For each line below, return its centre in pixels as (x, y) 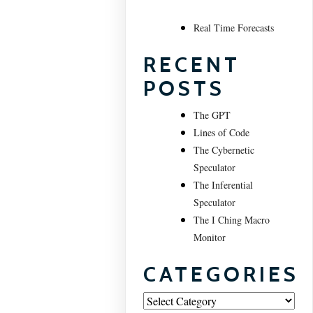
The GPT (212, 115)
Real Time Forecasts (234, 28)
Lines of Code (222, 132)
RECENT (192, 65)
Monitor (210, 237)
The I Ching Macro (232, 220)
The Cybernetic (224, 150)
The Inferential (224, 185)
